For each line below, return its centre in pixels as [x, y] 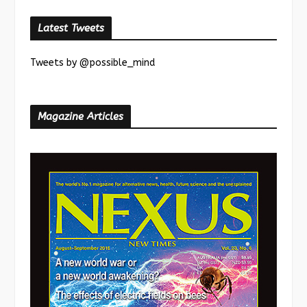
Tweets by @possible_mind [93, 62]
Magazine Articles [81, 116]
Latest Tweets [71, 28]
